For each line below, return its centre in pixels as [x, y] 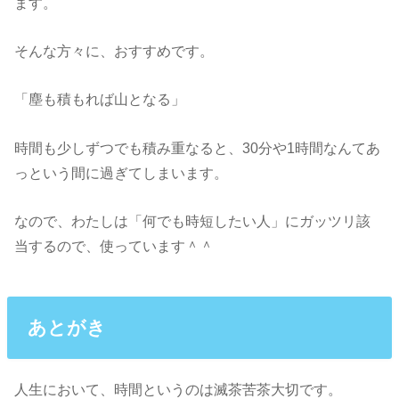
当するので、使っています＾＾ [114, 246]
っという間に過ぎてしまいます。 [122, 172]
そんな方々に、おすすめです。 [114, 51]
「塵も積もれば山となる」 [100, 99]
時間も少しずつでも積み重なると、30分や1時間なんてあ [198, 147]
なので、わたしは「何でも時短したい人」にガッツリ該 [193, 221]
